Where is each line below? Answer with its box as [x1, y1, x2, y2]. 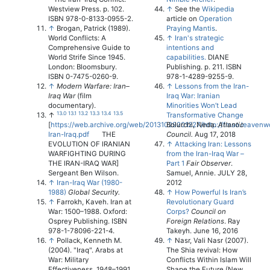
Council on [190, 207, 226, 216]
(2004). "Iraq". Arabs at [48, 245, 123, 254]
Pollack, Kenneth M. [57, 236, 122, 245]
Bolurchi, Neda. [166, 120, 218, 129]
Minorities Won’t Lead [166, 101, 237, 110]
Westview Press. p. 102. [48, 4, 124, 13]
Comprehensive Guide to [48, 43, 130, 52]
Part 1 [166, 159, 184, 168]
